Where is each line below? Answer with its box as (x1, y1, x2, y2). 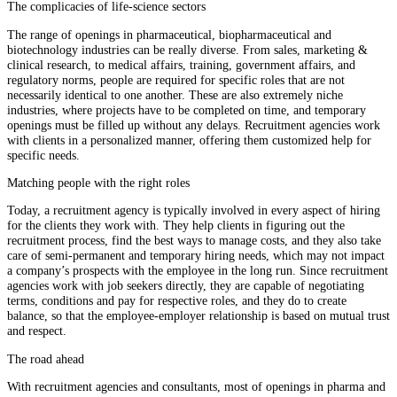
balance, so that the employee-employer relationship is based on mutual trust (7, 308, 390, 323)
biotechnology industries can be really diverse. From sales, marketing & (7, 42, 368, 57)
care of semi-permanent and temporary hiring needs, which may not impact (7, 248, 385, 263)
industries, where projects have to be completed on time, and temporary (7, 102, 366, 117)
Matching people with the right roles (7, 175, 190, 190)
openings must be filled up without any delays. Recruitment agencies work (7, 117, 380, 132)
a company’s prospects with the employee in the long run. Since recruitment (7, 263, 388, 278)
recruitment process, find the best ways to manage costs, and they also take (7, 233, 381, 248)
